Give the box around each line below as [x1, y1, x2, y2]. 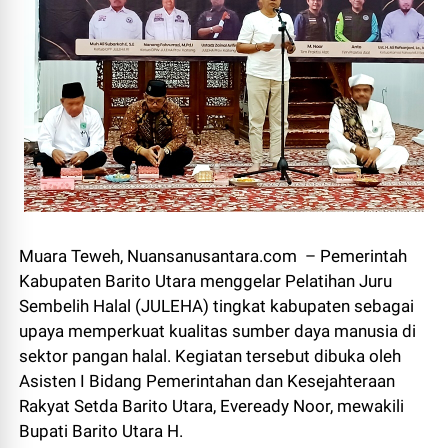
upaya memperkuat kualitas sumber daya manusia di [19, 321, 417, 341]
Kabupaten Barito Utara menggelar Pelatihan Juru [19, 271, 393, 291]
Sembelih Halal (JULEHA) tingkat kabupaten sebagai [19, 296, 415, 316]
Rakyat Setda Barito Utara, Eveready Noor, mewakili [19, 396, 405, 416]
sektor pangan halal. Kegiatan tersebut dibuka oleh [19, 346, 402, 366]
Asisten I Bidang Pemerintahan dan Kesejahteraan [19, 371, 396, 391]
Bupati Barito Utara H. [19, 421, 184, 441]
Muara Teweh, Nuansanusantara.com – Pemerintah [19, 246, 408, 266]
